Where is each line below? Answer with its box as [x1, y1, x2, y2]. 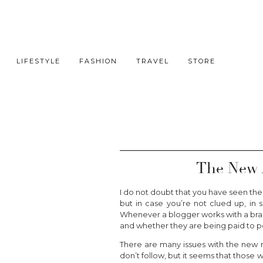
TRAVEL [136, 56, 169, 65]
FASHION [79, 56, 117, 65]
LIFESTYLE [16, 56, 60, 65]
